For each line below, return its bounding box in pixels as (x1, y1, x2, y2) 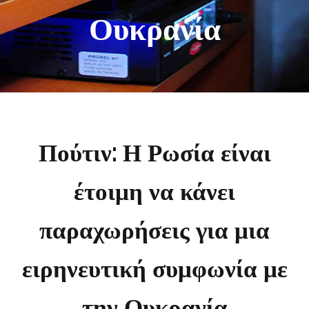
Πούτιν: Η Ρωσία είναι (38, 138, 271, 167)
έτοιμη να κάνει (74, 177, 235, 206)
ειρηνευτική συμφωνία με (21, 254, 288, 283)
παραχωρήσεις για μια (39, 215, 270, 244)
